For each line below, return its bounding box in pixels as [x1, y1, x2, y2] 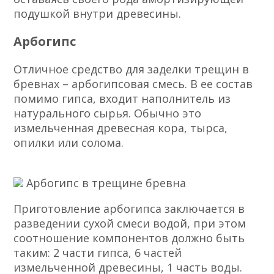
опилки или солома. [13, 135, 124, 150]
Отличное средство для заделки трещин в [13, 62, 250, 77]
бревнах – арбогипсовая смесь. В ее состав [13, 76, 253, 92]
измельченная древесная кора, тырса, [13, 120, 228, 136]
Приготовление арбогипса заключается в [13, 201, 245, 217]
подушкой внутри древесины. [13, 6, 182, 21]
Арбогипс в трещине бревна [23, 176, 187, 191]
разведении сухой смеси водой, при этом [13, 216, 246, 231]
